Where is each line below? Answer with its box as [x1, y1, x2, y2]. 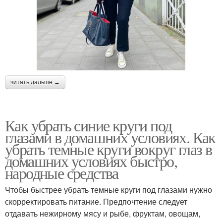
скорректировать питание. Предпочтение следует [5, 195, 187, 207]
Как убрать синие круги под [5, 114, 172, 136]
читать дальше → [10, 78, 60, 86]
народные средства [5, 162, 118, 183]
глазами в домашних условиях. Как [5, 126, 216, 148]
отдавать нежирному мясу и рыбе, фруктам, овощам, [5, 207, 200, 219]
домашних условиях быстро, [5, 150, 177, 171]
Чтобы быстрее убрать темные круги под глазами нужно [5, 183, 212, 195]
